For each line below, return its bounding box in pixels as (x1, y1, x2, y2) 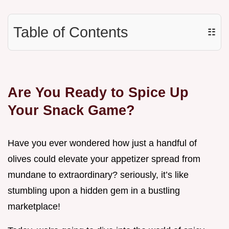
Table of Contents (13, 24, 128, 41)
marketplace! (8, 201, 60, 212)
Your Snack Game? (8, 102, 135, 119)
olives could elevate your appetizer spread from (8, 154, 200, 165)
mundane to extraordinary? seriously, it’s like (8, 170, 189, 180)
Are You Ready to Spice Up (8, 84, 189, 101)
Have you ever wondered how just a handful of (8, 138, 197, 149)
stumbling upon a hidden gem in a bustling (8, 186, 180, 196)
